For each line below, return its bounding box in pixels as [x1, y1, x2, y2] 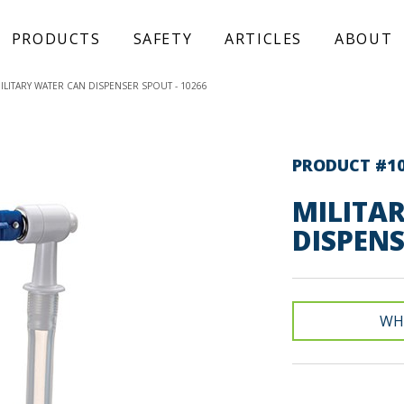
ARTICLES [225, 29, 303, 49]
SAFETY [133, 29, 193, 49]
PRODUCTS [11, 29, 101, 49]
